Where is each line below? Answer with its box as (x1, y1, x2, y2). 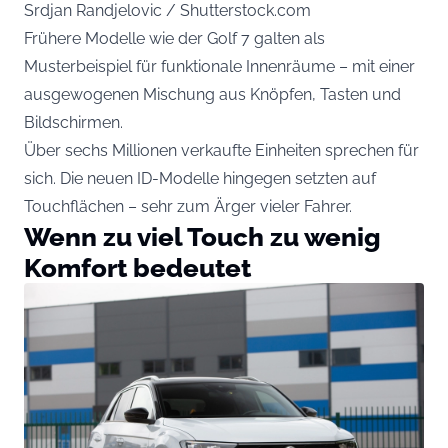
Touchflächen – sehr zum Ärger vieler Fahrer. (24, 196, 352, 216)
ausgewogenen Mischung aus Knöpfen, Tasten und (24, 84, 401, 104)
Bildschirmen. (24, 112, 123, 132)
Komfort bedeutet (24, 251, 251, 283)
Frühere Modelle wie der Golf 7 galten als (24, 28, 325, 48)
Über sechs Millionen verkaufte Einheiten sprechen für (24, 140, 419, 160)
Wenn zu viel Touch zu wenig (24, 220, 381, 252)
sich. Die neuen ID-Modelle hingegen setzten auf (24, 168, 376, 188)
